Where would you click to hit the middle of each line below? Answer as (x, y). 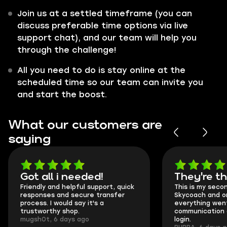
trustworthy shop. (50, 211)
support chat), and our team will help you (107, 38)
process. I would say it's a (62, 203)
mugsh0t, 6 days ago (55, 219)
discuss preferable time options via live (103, 26)
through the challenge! (67, 50)
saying (29, 139)
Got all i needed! (62, 177)
